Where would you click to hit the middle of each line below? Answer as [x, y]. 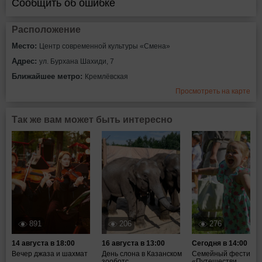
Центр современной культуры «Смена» [105, 46]
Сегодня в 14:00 [220, 243]
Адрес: [25, 61]
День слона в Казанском [142, 254]
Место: [25, 46]
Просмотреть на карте [213, 91]
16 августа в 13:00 [133, 243]
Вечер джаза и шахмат [50, 254]
